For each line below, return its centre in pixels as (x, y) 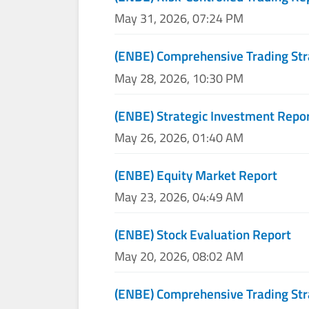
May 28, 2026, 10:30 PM (179, 78)
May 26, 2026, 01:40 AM (179, 137)
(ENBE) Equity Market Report (196, 175)
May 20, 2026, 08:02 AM (179, 257)
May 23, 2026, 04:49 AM (179, 197)
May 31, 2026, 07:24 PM (179, 19)
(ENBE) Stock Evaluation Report (203, 234)
